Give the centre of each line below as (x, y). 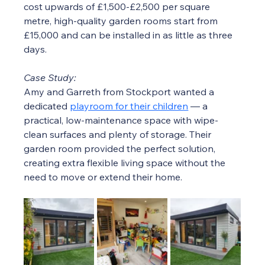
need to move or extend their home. (103, 177)
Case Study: (50, 78)
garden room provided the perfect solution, (121, 149)
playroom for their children (129, 106)
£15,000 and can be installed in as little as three (130, 35)
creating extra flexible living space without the (126, 163)
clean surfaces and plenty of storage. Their (119, 135)
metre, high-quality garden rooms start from (122, 21)
